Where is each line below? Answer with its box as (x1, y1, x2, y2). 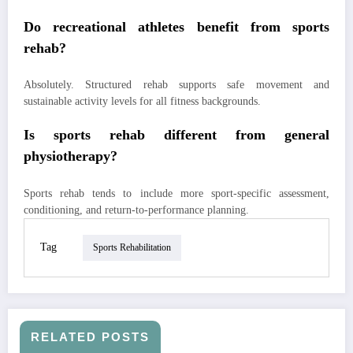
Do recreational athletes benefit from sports (24, 18, 329, 35)
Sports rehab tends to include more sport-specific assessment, (24, 187, 329, 199)
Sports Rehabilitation (93, 242, 171, 254)
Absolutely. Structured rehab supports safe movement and (24, 79, 329, 91)
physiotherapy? (24, 148, 117, 165)
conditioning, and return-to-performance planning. (24, 203, 249, 216)
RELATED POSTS (31, 329, 150, 344)
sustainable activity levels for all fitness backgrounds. (24, 95, 261, 107)
